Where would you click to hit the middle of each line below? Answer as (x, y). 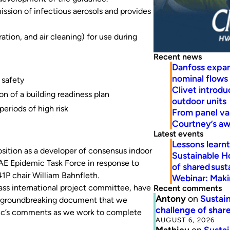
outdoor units (199, 101)
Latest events (178, 133)
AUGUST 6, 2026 (185, 219)
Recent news (177, 56)
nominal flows (200, 78)
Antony (170, 198)
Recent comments (187, 188)
